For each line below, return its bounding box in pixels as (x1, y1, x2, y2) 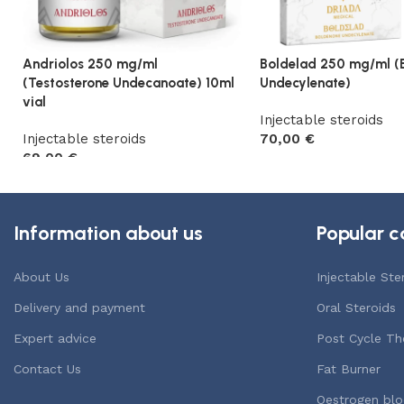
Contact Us (14, 361, 81, 376)
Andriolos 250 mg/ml (23, 55, 158, 72)
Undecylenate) (259, 74, 351, 91)
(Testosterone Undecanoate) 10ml (23, 74, 234, 91)
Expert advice (14, 330, 96, 345)
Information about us (14, 220, 203, 245)
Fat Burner (317, 361, 381, 376)
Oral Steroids (317, 299, 396, 315)
